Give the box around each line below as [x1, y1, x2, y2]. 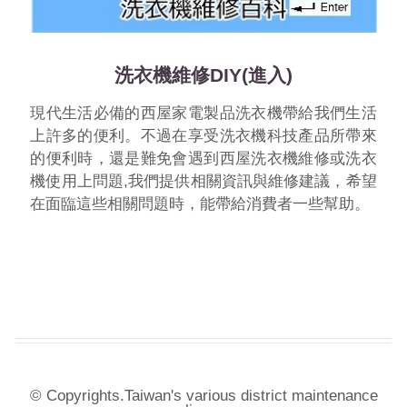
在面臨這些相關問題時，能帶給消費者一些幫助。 [30, 195, 371, 213]
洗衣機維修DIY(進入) [114, 64, 293, 85]
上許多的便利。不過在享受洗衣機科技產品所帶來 [30, 127, 377, 145]
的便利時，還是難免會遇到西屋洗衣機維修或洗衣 [30, 150, 377, 168]
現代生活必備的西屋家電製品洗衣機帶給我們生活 [30, 104, 377, 123]
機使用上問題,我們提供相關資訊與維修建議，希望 [30, 173, 377, 191]
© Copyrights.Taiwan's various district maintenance [29, 386, 378, 404]
